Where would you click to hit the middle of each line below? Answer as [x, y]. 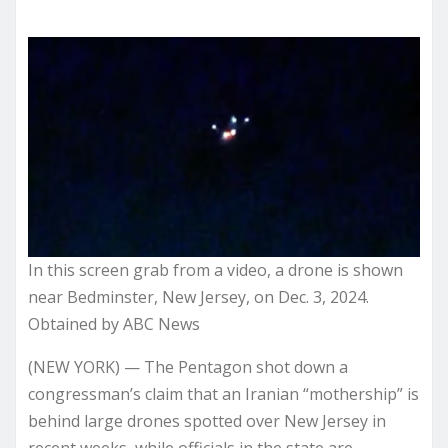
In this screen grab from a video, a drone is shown [215, 270]
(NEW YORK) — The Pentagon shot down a [188, 367]
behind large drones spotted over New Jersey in [207, 421]
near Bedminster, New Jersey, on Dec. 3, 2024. [198, 297]
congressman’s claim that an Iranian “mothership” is [223, 394]
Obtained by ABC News [114, 324]
